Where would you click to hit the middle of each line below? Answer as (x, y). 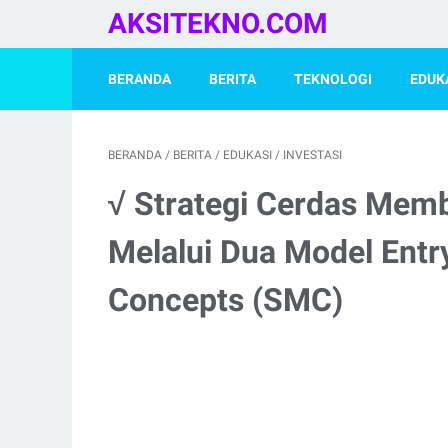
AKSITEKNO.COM (218, 23)
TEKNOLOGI (333, 79)
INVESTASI (312, 155)
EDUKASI (247, 155)
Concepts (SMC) (225, 300)
